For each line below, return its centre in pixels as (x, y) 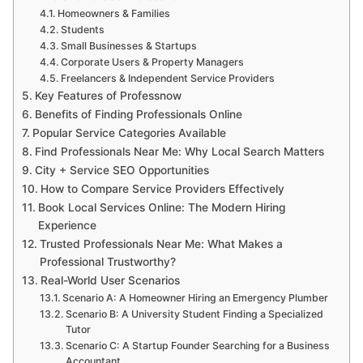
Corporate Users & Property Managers (153, 62)
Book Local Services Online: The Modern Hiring (161, 207)
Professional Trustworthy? (107, 261)
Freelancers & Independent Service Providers (168, 78)
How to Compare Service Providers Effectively (162, 188)
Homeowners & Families (114, 13)
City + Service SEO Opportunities (122, 170)
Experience (67, 225)
